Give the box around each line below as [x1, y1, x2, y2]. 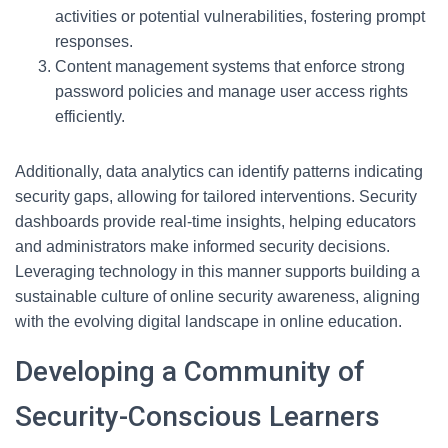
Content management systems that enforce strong [55, 58, 405, 75]
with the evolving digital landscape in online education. [15, 313, 402, 330]
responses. [55, 33, 133, 50]
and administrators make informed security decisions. [15, 238, 390, 255]
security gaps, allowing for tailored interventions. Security [15, 188, 417, 205]
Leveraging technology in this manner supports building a [15, 263, 420, 280]
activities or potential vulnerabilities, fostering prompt [55, 8, 425, 25]
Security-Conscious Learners [15, 400, 380, 433]
